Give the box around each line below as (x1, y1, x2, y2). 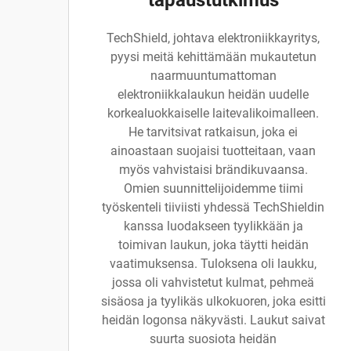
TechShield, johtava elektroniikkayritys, (107, 31, 320, 45)
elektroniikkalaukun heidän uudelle (118, 87, 309, 102)
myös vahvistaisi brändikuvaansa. (118, 162, 308, 177)
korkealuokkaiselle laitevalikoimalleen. (107, 106, 319, 121)
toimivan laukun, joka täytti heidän (118, 237, 309, 252)
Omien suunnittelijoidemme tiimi (123, 181, 303, 196)
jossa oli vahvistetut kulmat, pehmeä (112, 275, 314, 290)
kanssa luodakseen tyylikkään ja (123, 219, 303, 233)
